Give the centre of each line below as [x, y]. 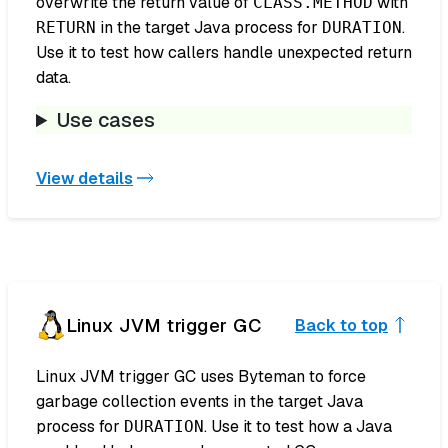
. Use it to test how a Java [298, 427]
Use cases [106, 120]
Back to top [341, 325]
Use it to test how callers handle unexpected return [224, 53]
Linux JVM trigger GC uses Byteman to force [201, 377]
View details [84, 178]
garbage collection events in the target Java [199, 402]
